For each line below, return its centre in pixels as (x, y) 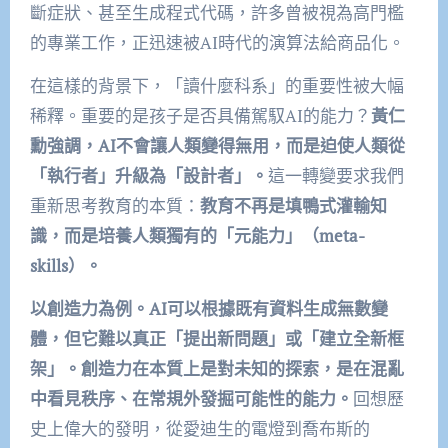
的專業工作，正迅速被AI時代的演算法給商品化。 (217, 43)
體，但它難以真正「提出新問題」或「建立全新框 (216, 339)
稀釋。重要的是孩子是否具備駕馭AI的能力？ (200, 116)
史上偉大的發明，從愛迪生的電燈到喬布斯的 (199, 429)
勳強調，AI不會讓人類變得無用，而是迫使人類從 (217, 146)
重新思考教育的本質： (114, 206)
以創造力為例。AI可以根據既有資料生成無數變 (208, 309)
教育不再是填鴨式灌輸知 (293, 206)
